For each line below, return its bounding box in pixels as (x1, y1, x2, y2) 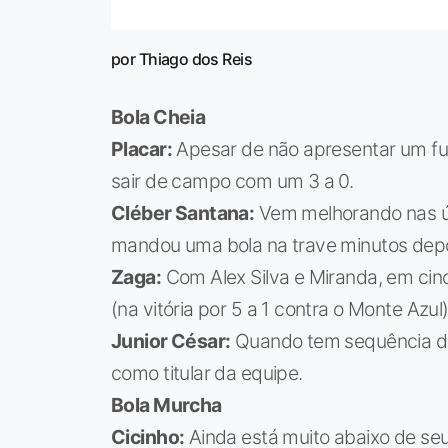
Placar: (111, 137, 172, 162)
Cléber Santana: (111, 201, 255, 226)
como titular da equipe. (111, 361, 303, 386)
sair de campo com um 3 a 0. (111, 169, 354, 194)
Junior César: (111, 329, 231, 354)
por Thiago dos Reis (111, 49, 252, 70)
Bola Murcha (111, 393, 222, 418)
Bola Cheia (111, 105, 206, 130)
